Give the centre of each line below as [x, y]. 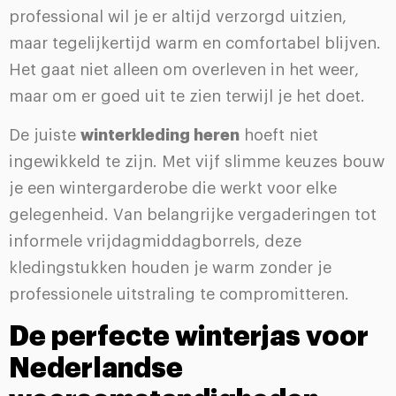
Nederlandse [96, 368]
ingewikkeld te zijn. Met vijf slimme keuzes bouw [197, 162]
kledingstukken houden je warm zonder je [170, 268]
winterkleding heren [160, 136]
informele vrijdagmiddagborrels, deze [155, 242]
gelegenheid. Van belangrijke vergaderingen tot [193, 215]
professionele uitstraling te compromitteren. [179, 295]
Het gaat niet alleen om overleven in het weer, [184, 69]
